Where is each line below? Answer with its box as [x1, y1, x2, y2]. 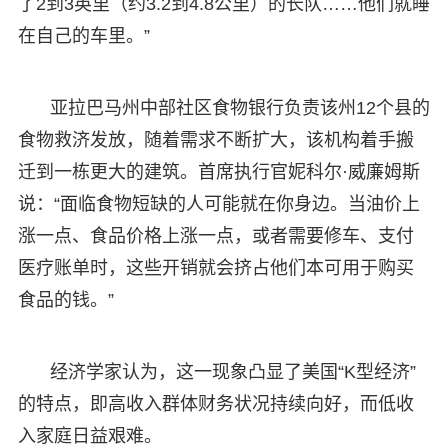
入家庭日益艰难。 [17, 425, 162, 446]
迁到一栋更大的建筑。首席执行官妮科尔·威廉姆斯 [17, 161, 420, 182]
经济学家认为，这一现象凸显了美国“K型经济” [49, 361, 416, 382]
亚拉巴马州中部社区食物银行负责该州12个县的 [49, 97, 430, 118]
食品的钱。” [17, 289, 114, 310]
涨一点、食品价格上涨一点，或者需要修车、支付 [17, 225, 414, 246]
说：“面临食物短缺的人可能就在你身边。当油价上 [17, 193, 420, 214]
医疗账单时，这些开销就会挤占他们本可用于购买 [17, 257, 414, 278]
